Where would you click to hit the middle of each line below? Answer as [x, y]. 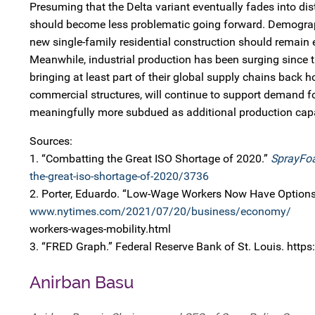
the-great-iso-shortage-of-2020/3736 [119, 176]
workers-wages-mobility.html [100, 229]
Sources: [51, 141]
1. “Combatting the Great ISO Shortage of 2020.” [150, 158]
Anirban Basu [82, 282]
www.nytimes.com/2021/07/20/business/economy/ [160, 211]
